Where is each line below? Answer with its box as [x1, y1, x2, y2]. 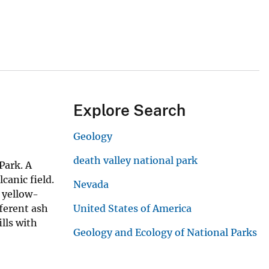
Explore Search [73, 101, 186, 120]
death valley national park [73, 154, 198, 167]
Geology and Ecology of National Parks [73, 226, 257, 239]
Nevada [73, 178, 109, 191]
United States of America [73, 202, 192, 215]
